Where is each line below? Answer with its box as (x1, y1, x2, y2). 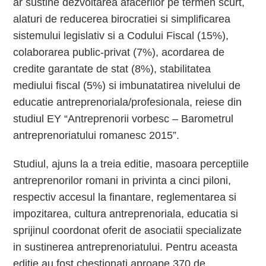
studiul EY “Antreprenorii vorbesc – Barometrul (13, 113, 234, 125)
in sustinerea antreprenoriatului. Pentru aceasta (13, 241, 238, 253)
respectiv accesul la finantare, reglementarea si (13, 191, 237, 203)
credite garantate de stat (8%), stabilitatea (13, 63, 211, 75)
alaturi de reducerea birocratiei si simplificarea (13, 13, 231, 25)
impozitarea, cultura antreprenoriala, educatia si (13, 208, 239, 220)
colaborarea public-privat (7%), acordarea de (13, 46, 225, 58)
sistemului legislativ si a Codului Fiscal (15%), (13, 30, 229, 42)
